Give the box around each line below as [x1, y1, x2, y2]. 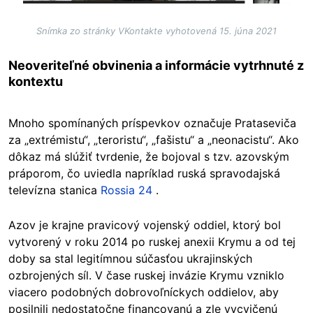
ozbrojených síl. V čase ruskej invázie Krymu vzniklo [8, 268, 284, 282]
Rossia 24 [101, 182, 152, 197]
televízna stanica [8, 182, 101, 197]
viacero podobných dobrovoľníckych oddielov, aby [8, 284, 279, 299]
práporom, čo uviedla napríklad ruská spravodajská [8, 166, 280, 180]
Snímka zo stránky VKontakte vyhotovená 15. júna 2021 [36, 24, 277, 36]
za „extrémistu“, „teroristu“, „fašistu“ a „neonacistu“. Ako [8, 132, 299, 147]
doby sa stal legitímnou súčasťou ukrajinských [8, 251, 252, 265]
